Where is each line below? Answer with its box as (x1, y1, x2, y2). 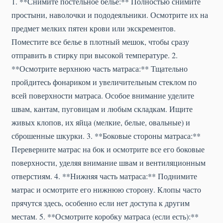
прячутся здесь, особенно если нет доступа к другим (11, 198, 190, 209)
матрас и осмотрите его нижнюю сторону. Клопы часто (11, 184, 201, 195)
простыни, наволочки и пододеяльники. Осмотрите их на (11, 9, 208, 20)
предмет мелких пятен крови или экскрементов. (11, 23, 176, 34)
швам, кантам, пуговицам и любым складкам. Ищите (11, 104, 193, 114)
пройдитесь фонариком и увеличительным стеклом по (11, 77, 197, 88)
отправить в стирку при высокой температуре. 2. (11, 50, 178, 61)
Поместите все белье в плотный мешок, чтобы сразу (11, 36, 189, 47)
